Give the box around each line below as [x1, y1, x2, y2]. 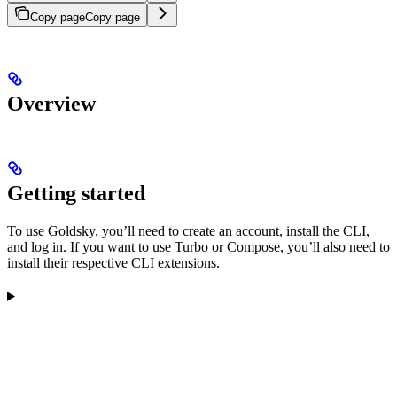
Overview [7, 91, 96, 115]
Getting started [7, 181, 145, 205]
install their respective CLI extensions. [7, 254, 220, 270]
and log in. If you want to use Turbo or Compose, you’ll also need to [7, 238, 390, 254]
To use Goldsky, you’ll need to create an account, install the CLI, [7, 222, 370, 238]
